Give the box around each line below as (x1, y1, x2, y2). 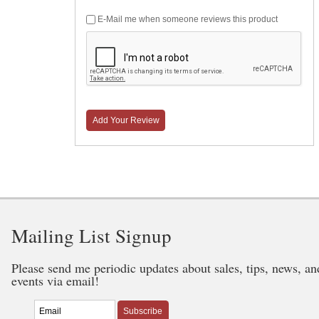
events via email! (11, 272, 99, 290)
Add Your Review (92, 115, 159, 126)
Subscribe (123, 306, 163, 317)
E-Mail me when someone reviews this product (98, 14, 278, 25)
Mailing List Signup (11, 223, 172, 249)
